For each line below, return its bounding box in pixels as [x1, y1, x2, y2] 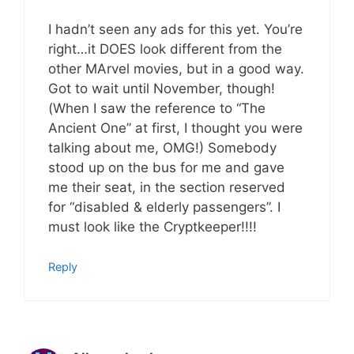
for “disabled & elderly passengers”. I [48, 198, 281, 215]
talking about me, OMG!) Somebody [48, 139, 277, 156]
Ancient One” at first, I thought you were [48, 119, 303, 136]
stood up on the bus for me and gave [48, 159, 284, 175]
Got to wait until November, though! [48, 80, 275, 96]
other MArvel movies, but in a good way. [48, 60, 304, 77]
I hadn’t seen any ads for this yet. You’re [48, 21, 303, 37]
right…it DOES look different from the [48, 40, 282, 57]
